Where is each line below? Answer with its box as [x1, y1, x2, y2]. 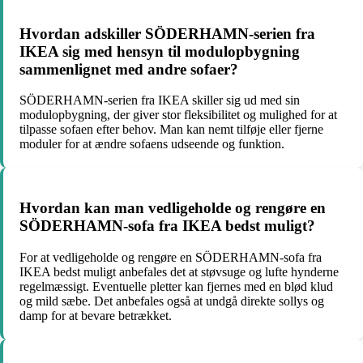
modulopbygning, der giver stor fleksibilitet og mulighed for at [19, 108, 337, 122]
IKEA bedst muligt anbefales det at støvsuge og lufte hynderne [19, 264, 339, 279]
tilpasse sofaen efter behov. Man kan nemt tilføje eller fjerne [19, 122, 323, 137]
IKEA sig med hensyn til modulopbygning [19, 42, 300, 60]
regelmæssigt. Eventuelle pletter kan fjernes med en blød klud [19, 279, 333, 293]
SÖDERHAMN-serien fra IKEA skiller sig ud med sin [19, 93, 300, 108]
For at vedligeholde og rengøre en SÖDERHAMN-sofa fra [19, 250, 322, 264]
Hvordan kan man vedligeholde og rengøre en [19, 199, 326, 216]
